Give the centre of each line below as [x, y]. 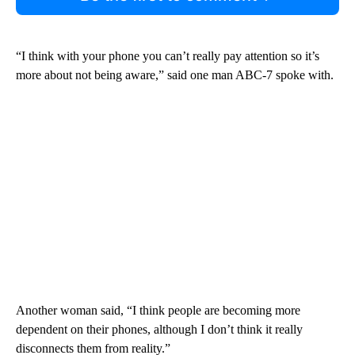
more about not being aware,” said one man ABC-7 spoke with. [175, 75]
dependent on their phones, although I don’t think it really [159, 330]
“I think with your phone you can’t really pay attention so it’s [168, 56]
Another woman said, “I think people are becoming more [158, 311]
